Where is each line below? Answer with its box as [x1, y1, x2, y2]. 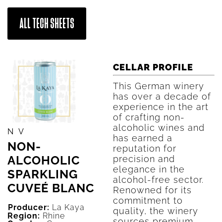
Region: [7, 211, 43, 221]
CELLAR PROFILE [112, 62, 193, 72]
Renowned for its [112, 185, 192, 195]
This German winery [112, 81, 204, 91]
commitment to [112, 195, 183, 206]
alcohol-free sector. [112, 174, 204, 185]
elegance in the [112, 164, 185, 174]
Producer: [8, 203, 52, 213]
